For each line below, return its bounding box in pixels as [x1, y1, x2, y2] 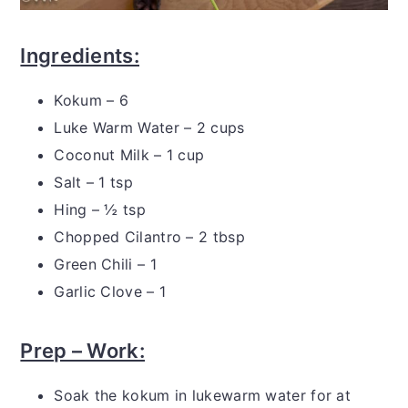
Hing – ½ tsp [54, 200, 146, 219]
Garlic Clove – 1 [54, 282, 167, 301]
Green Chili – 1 [54, 255, 157, 274]
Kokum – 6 [54, 91, 129, 110]
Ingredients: [20, 44, 139, 68]
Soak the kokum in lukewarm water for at [54, 386, 352, 405]
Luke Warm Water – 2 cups [54, 118, 245, 138]
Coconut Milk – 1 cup [54, 146, 205, 165]
